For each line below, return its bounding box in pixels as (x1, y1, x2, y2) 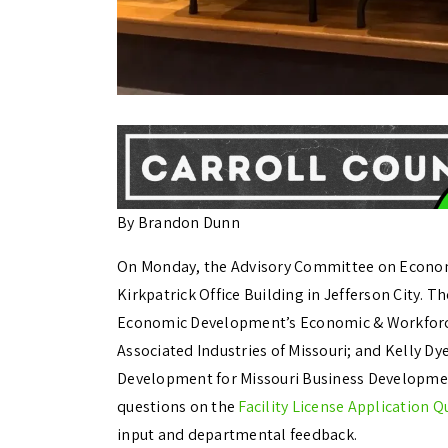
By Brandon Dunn (117, 212, 240, 234)
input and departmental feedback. (117, 424, 357, 446)
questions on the (117, 396, 239, 418)
